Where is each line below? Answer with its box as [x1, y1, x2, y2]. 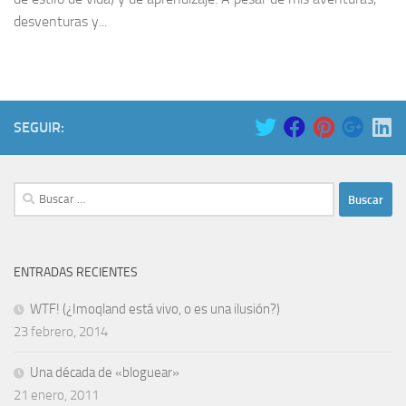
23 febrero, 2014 [14, 324, 108, 341]
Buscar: [13, 184, 53, 201]
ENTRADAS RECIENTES [14, 265, 138, 281]
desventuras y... [14, 13, 107, 31]
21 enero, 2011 [14, 387, 99, 404]
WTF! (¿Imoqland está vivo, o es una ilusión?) [30, 301, 280, 318]
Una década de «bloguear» [30, 364, 179, 382]
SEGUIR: [14, 119, 64, 137]
